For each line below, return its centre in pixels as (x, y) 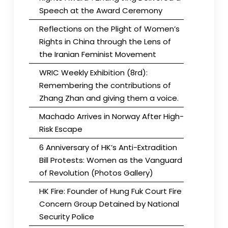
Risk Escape (61, 129)
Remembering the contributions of (105, 85)
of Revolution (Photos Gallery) (96, 173)
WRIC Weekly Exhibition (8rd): (93, 72)
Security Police (66, 216)
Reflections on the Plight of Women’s (109, 28)
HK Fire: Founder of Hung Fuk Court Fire (110, 191)
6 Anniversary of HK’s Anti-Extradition (108, 147)
